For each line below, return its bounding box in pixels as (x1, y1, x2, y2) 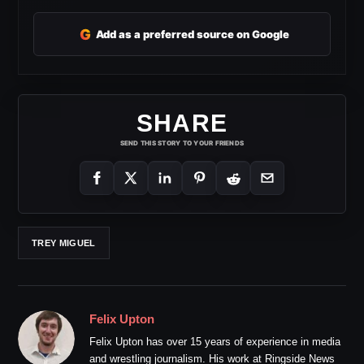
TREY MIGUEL (32, 237, 96, 248)
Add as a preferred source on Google (96, 27, 289, 41)
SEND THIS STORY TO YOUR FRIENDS (119, 139, 245, 147)
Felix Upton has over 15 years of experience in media (89, 336, 340, 348)
